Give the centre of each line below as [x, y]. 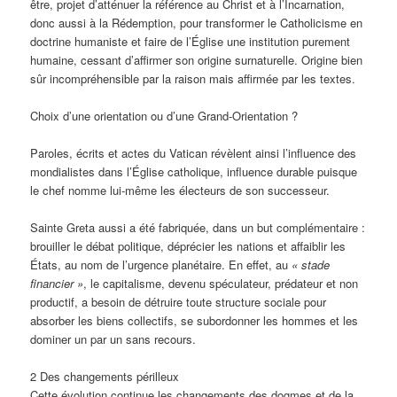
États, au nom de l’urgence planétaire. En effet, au [161, 264]
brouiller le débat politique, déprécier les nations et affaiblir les [188, 245]
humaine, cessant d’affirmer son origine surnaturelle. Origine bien [197, 59]
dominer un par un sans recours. [113, 339]
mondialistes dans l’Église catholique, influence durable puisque [194, 171]
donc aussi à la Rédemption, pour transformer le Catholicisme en [197, 22]
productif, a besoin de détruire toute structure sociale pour [179, 301]
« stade [311, 264]
